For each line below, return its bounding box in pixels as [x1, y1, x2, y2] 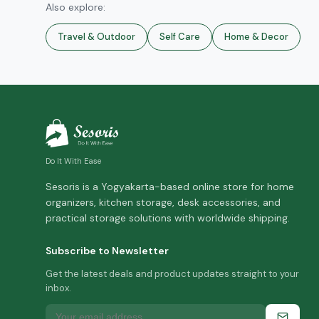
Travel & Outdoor [58, 31, 135, 43]
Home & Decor [224, 31, 288, 43]
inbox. [46, 282, 71, 294]
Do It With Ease [46, 156, 101, 166]
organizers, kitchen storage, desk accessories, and [46, 196, 281, 209]
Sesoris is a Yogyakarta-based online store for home [46, 180, 294, 193]
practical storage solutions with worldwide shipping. [46, 211, 290, 224]
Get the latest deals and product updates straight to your [46, 268, 299, 280]
